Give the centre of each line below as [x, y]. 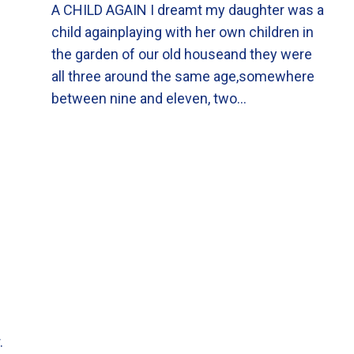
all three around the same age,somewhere [183, 76]
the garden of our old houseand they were [182, 54]
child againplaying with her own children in [183, 32]
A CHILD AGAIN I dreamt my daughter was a [188, 10]
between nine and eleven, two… [149, 98]
